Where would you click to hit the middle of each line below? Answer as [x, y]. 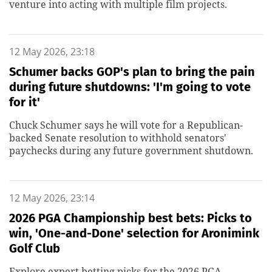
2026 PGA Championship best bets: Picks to [131, 218]
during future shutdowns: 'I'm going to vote [130, 87]
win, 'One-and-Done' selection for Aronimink [134, 233]
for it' [25, 102]
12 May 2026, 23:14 [52, 198]
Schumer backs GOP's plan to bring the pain [132, 72]
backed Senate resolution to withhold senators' [118, 138]
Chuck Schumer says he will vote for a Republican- [126, 125]
